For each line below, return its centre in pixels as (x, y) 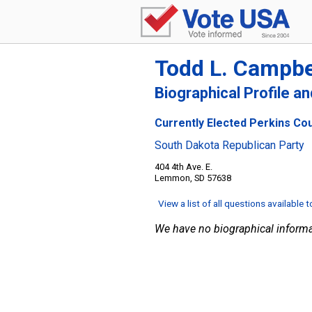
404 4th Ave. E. (184, 167)
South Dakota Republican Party (229, 145)
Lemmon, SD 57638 (193, 178)
